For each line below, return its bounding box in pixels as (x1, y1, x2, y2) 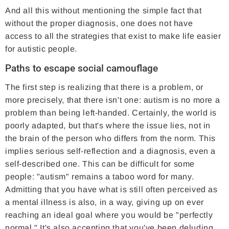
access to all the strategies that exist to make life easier (5, 32, 221, 41)
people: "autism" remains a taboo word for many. (5, 172, 194, 181)
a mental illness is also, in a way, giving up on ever (5, 198, 204, 207)
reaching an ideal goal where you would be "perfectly (5, 211, 213, 220)
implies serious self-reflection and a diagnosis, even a (5, 147, 216, 156)
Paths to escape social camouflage (5, 62, 158, 75)
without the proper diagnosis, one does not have (5, 19, 193, 28)
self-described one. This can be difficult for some (5, 159, 195, 169)
